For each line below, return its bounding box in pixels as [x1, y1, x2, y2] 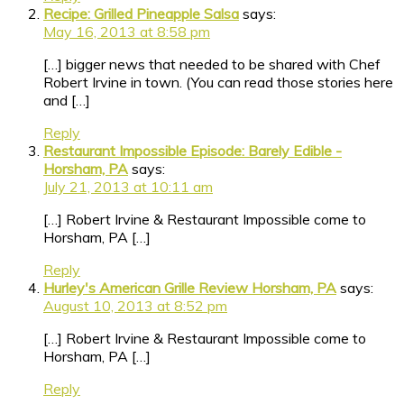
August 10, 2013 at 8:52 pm [43, 296, 227, 315]
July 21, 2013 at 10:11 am [43, 177, 213, 196]
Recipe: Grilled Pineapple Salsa [43, 4, 239, 23]
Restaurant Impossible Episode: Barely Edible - [43, 141, 342, 160]
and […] [43, 90, 90, 109]
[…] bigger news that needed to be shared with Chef [43, 54, 381, 73]
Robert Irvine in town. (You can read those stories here [43, 72, 393, 91]
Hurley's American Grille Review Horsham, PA [43, 278, 336, 297]
